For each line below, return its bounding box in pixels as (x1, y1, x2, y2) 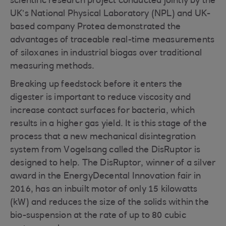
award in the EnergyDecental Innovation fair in (10, 172, 201, 181)
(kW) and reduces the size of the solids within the (10, 198, 209, 207)
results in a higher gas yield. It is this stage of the (10, 120, 207, 129)
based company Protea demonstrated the (10, 23, 181, 32)
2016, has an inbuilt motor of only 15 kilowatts (10, 185, 198, 194)
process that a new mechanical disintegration (10, 133, 196, 142)
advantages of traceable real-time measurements (10, 36, 215, 45)
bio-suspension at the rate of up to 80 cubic (10, 211, 186, 220)
